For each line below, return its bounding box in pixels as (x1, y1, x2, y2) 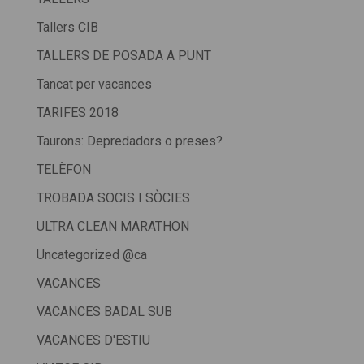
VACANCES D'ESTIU (36, 332, 150, 349)
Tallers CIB (36, 19, 98, 36)
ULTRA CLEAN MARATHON (36, 219, 189, 235)
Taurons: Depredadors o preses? (36, 133, 223, 149)
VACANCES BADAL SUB (36, 304, 172, 320)
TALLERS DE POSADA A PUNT (36, 48, 211, 64)
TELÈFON (36, 162, 91, 178)
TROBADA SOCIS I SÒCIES (36, 190, 190, 206)
